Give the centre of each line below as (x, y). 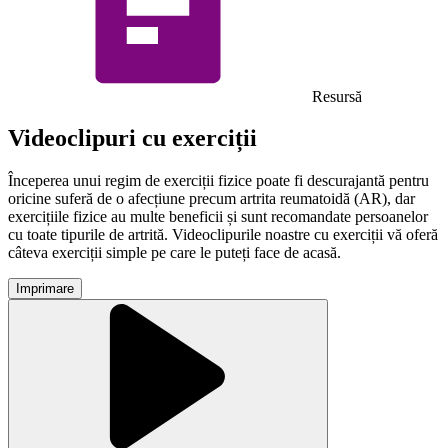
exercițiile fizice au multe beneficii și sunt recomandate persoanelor (218, 217)
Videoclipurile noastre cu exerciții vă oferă (305, 235)
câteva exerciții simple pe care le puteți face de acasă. (176, 253)
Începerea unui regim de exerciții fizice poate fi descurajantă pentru (218, 181)
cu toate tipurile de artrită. (90, 235)
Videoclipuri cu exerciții (132, 138)
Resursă (335, 96)
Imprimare (45, 289)
